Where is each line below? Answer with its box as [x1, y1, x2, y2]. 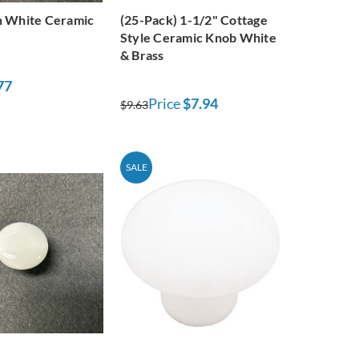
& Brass [119, 46, 164, 63]
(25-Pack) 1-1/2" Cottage [119, 11, 268, 27]
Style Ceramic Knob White [119, 29, 276, 45]
